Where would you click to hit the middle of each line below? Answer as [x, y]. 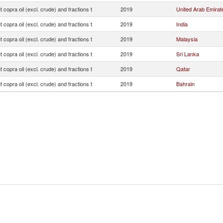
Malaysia [187, 39]
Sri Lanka [188, 54]
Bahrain [185, 84]
